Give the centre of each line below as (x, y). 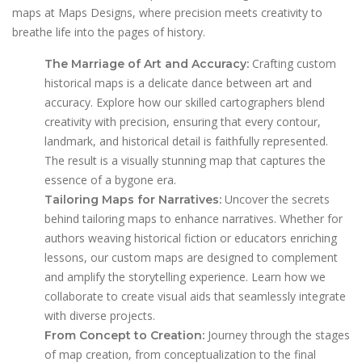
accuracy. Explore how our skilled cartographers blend (185, 102)
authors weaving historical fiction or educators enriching (191, 238)
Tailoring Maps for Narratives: (133, 199)
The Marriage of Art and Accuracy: (147, 63)
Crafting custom (293, 63)
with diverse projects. (100, 315)
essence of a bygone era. (110, 179)
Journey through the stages (277, 335)
